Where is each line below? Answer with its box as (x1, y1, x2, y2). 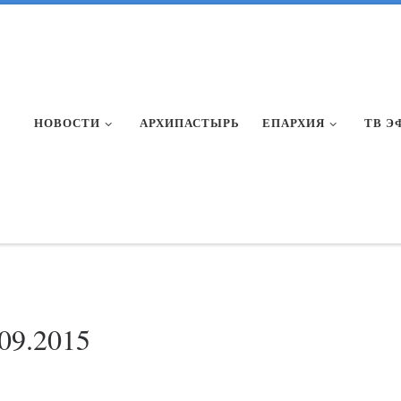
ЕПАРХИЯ (262, 116, 326, 130)
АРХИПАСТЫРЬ (140, 116, 241, 130)
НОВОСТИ (34, 116, 101, 130)
